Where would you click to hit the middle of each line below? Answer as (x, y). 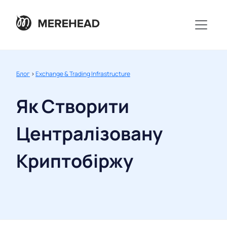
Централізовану (89, 134)
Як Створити (73, 106)
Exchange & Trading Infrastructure (83, 74)
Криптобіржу (75, 161)
